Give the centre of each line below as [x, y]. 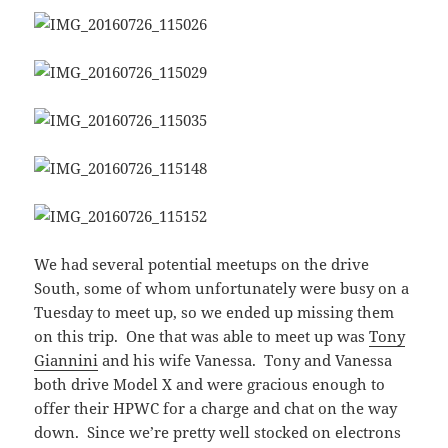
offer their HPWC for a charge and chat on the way [216, 408]
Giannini [66, 360]
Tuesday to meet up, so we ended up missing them [214, 312]
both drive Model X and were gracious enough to [210, 384]
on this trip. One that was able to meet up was [202, 336]
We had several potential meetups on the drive [202, 264]
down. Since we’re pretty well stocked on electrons [218, 432]
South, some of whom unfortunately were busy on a [222, 288]
